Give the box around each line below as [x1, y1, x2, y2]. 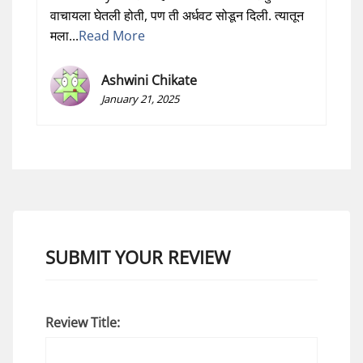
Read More [79, 26, 145, 45]
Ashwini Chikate [101, 70, 198, 89]
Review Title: [45, 313, 120, 331]
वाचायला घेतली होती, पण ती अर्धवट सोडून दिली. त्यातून [50, 6, 304, 24]
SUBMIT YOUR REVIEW [45, 244, 230, 269]
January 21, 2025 [101, 91, 180, 106]
